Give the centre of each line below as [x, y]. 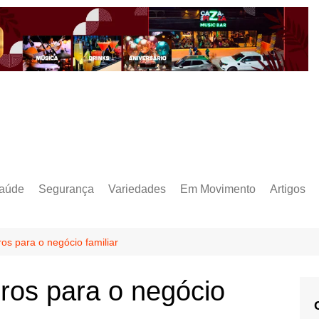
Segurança [66, 189]
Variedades [137, 189]
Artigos [288, 189]
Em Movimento [218, 189]
